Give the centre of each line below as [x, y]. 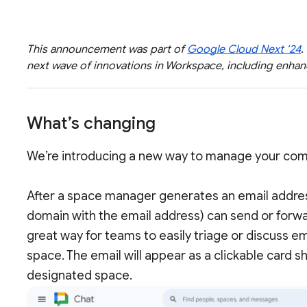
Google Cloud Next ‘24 [244, 50]
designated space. [81, 276]
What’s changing [91, 124]
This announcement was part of [107, 50]
